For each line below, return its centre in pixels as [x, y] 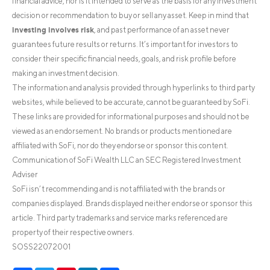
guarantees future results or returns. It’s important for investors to [125, 45]
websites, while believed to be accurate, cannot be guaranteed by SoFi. [131, 102]
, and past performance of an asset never [162, 30]
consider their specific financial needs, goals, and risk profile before [124, 59]
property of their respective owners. [73, 233]
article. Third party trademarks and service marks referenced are [120, 218]
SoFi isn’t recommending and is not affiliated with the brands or [119, 189]
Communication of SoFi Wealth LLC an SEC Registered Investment [127, 160]
